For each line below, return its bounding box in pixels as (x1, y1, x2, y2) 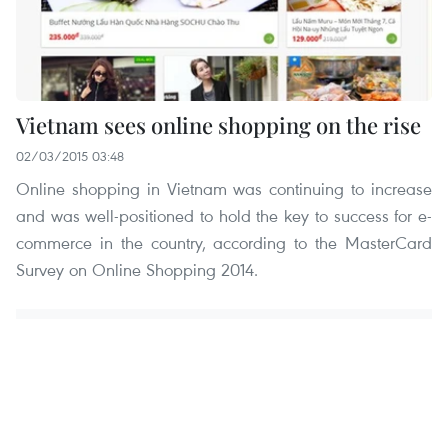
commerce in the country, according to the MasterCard (16, 230, 432, 254)
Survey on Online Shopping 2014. (16, 257, 258, 281)
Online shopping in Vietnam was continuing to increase (16, 176, 432, 200)
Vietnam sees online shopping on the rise (16, 109, 421, 140)
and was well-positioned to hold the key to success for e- (16, 203, 432, 227)
